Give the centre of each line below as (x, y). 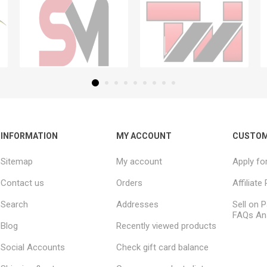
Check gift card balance (163, 248)
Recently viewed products (167, 226)
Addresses (138, 205)
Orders (130, 183)
